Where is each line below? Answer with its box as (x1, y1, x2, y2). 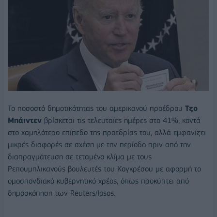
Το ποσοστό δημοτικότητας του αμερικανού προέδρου (8, 104, 185, 113)
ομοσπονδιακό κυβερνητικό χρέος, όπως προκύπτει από (8, 176, 189, 186)
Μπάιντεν (8, 116, 42, 125)
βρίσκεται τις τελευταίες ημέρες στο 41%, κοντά (42, 116, 201, 125)
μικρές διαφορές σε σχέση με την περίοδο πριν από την (8, 140, 191, 150)
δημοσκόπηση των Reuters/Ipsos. (8, 188, 115, 198)
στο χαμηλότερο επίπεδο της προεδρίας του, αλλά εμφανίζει (8, 128, 206, 138)
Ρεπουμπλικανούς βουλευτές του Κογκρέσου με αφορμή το (8, 164, 201, 174)
